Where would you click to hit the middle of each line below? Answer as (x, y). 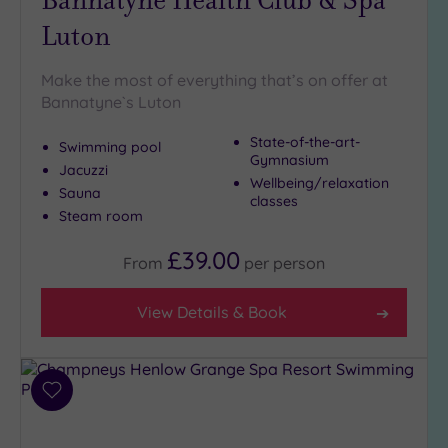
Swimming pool (110, 147)
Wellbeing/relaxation (319, 183)
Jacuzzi (83, 170)
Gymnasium (289, 160)
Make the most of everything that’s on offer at (214, 80)
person (299, 263)
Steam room (101, 216)
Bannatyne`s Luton (111, 102)
